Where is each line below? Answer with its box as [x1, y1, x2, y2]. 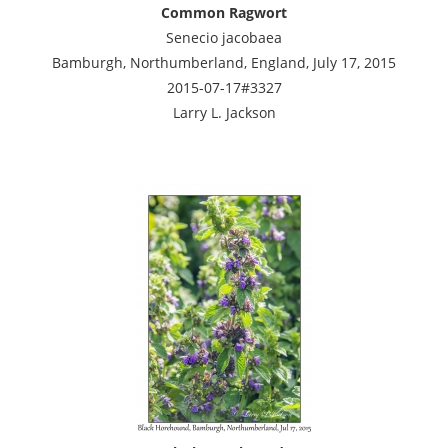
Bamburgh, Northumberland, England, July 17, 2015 [52, 52, 396, 72]
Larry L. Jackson [172, 102, 276, 122]
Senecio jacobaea [166, 27, 282, 47]
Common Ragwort [161, 2, 287, 22]
